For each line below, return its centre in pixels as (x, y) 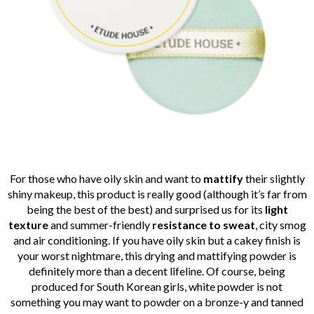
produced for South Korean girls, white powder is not (157, 287)
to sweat (232, 225)
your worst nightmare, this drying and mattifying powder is (157, 256)
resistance (178, 225)
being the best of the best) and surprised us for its (145, 210)
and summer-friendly (99, 225)
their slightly (274, 179)
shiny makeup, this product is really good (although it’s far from (157, 194)
